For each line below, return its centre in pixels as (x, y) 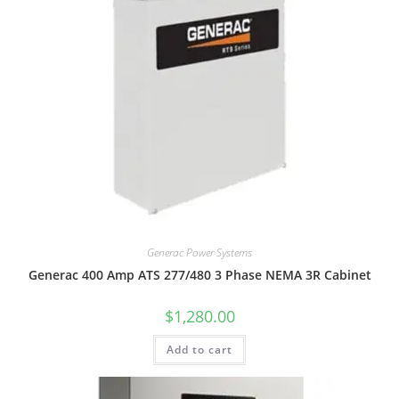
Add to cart (199, 350)
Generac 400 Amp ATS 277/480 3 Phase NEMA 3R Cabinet (199, 275)
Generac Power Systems (199, 253)
